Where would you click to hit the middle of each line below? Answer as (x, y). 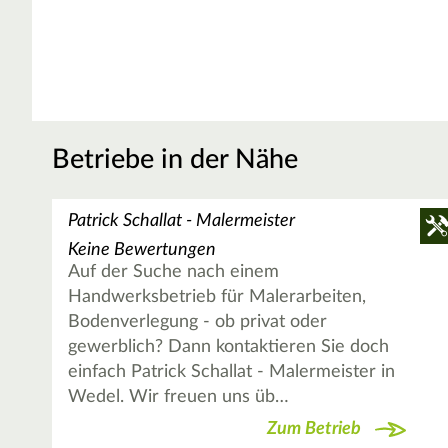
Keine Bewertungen (142, 250)
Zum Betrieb (314, 428)
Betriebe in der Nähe (175, 160)
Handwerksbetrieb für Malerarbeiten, (217, 297)
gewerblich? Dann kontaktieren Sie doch (229, 347)
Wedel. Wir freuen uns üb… (179, 397)
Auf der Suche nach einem (174, 272)
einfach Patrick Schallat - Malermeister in (232, 372)
